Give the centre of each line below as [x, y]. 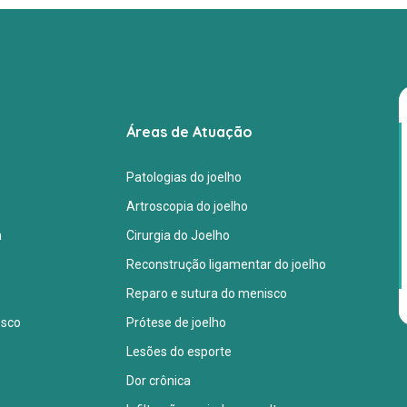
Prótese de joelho [176, 322]
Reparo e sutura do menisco [207, 293]
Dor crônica [159, 380]
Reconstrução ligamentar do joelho [226, 264]
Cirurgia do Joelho [178, 235]
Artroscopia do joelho [187, 206]
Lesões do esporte [179, 351]
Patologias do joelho [184, 177]
